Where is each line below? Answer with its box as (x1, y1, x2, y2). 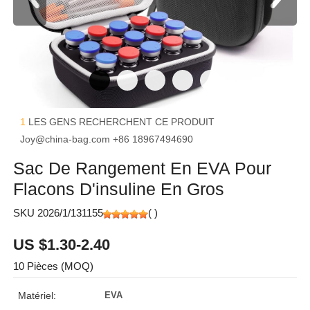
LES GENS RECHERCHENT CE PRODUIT (28, 116, 215, 127)
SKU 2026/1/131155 (13, 207, 103, 219)
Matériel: (18, 290, 56, 301)
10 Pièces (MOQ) (13, 260, 93, 272)
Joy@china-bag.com (20, 134, 113, 145)
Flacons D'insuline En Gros (13, 179, 224, 199)
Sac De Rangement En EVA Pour (13, 158, 271, 178)
